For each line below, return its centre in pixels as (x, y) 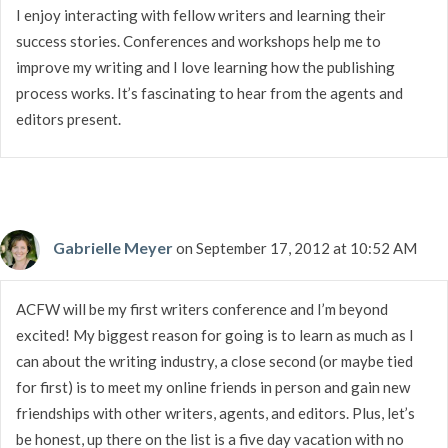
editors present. (68, 118)
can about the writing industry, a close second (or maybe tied (214, 360)
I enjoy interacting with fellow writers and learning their (201, 14)
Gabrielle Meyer (113, 247)
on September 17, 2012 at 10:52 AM (296, 247)
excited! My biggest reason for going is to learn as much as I (215, 334)
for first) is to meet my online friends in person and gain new (213, 386)
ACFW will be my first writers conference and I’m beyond (202, 308)
